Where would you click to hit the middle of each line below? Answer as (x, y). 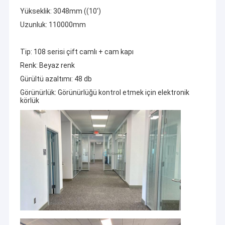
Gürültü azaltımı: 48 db (56, 79)
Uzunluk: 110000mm (53, 24)
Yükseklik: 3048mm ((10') (60, 11)
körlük (29, 100)
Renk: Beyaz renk (47, 65)
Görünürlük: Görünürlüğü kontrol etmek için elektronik (104, 92)
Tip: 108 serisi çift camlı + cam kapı (77, 51)
